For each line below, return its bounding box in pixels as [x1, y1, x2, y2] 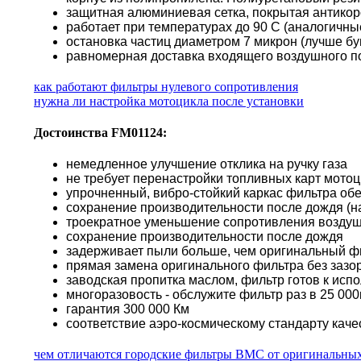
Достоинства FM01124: [34, 126, 167, 140]
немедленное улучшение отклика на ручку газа [66, 157, 347, 172]
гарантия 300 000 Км [66, 302, 189, 317]
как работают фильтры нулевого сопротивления [34, 79, 298, 93]
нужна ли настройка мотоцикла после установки [34, 93, 304, 108]
